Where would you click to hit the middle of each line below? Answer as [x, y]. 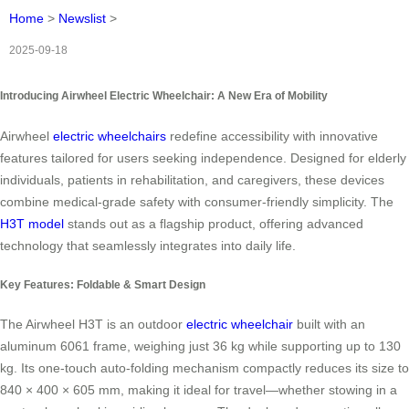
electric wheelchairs [110, 136]
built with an [329, 325]
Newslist [82, 19]
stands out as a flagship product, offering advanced [214, 223]
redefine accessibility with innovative [272, 136]
